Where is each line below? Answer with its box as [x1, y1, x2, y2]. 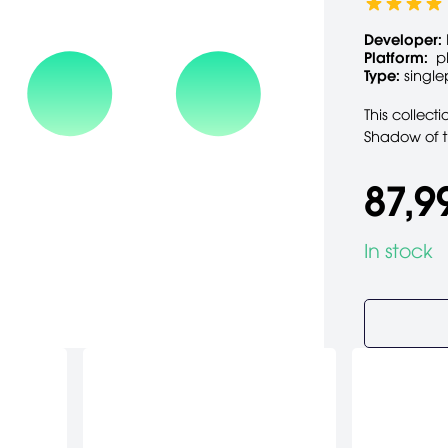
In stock [363, 239, 433, 265]
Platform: [363, 48, 428, 68]
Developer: [363, 30, 442, 50]
